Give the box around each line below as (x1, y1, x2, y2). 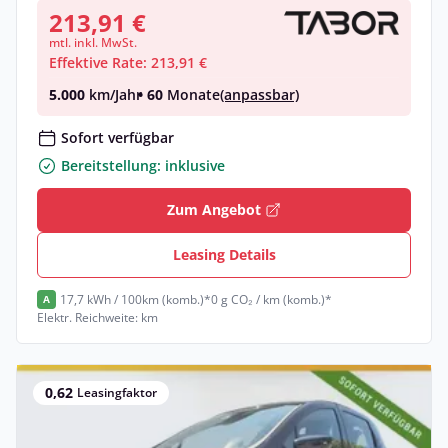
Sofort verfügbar (61, 128, 174, 147)
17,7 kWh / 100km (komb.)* (60, 290, 211, 308)
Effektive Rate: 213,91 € (49, 53, 207, 72)
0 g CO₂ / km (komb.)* (211, 290, 332, 308)
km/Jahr (85, 85, 142, 104)
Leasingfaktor (77, 384, 157, 401)
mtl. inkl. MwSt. (49, 34, 137, 51)
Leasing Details (172, 245, 276, 264)
